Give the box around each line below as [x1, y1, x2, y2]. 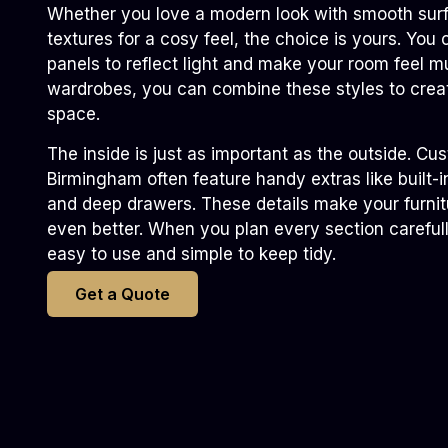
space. [47, 104, 100, 125]
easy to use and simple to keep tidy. [47, 243, 336, 264]
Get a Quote [75, 284, 170, 305]
